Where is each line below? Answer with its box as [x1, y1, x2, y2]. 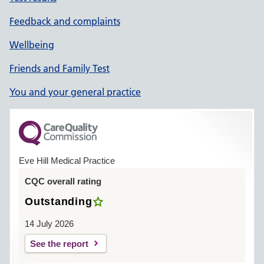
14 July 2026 [25, 219, 74, 229]
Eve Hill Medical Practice [19, 156, 115, 166]
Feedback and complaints [9, 15, 120, 27]
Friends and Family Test [9, 62, 110, 74]
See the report [30, 239, 88, 249]
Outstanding [25, 196, 93, 207]
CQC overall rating [25, 176, 101, 186]
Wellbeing [9, 39, 54, 51]
